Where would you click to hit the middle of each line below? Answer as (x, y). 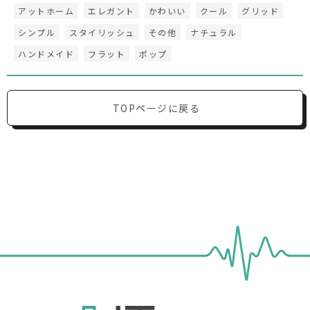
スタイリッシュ (102, 33)
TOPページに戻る (156, 108)
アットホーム (46, 11)
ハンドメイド (46, 54)
